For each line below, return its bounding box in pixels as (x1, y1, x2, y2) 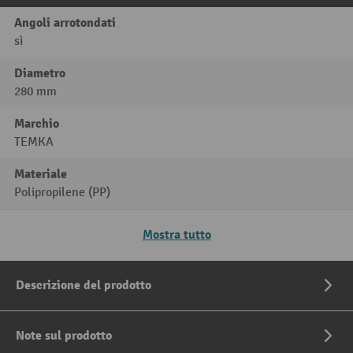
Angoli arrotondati (14, 14, 116, 31)
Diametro (14, 65, 65, 81)
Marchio (14, 115, 59, 132)
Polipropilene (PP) (14, 184, 110, 200)
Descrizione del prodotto (16, 277, 151, 293)
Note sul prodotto (16, 327, 112, 344)
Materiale (14, 165, 67, 182)
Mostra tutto (142, 226, 211, 243)
